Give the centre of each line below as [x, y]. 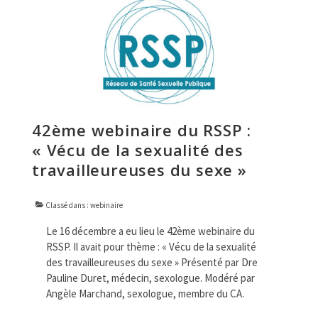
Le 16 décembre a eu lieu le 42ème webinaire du [150, 231]
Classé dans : [67, 205]
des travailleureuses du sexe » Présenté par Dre [152, 262]
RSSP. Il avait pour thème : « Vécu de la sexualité [151, 246]
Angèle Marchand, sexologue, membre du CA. [147, 293]
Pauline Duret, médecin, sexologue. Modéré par [150, 278]
